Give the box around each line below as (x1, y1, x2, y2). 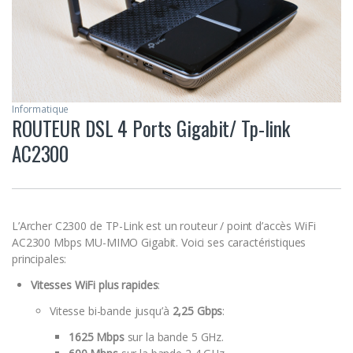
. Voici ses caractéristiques (176, 235, 307, 251)
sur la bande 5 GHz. (124, 329, 224, 345)
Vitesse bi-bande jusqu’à (50, 303, 173, 319)
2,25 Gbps (172, 303, 223, 319)
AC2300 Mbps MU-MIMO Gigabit (12, 235, 176, 251)
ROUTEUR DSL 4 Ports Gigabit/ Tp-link (12, 113, 290, 143)
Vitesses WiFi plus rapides (31, 277, 158, 293)
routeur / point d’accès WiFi (180, 218, 316, 234)
